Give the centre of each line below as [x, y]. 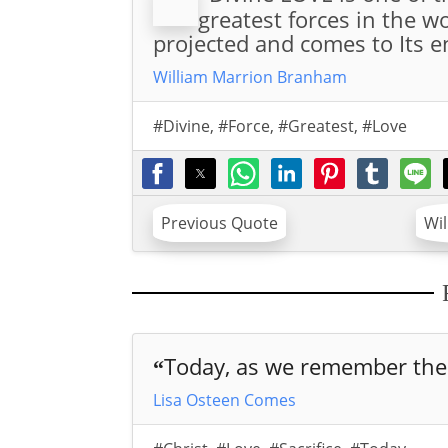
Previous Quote [219, 223]
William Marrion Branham [249, 77]
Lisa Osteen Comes [224, 400]
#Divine [181, 126]
